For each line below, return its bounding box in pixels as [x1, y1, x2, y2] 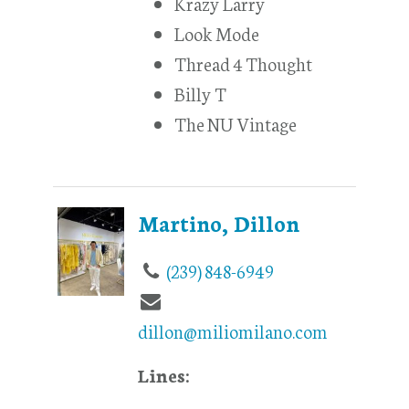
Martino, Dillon [138, 208, 300, 238]
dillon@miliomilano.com [138, 318, 329, 344]
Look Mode [174, 20, 260, 47]
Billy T [174, 80, 227, 107]
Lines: [138, 362, 190, 388]
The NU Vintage [174, 110, 298, 137]
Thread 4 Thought [174, 50, 313, 77]
